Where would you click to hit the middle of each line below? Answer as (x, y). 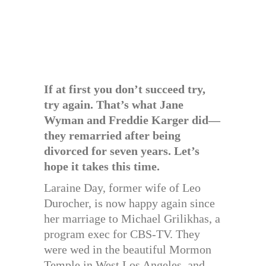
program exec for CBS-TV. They (122, 234)
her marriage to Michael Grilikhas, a (132, 218)
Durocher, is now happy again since (129, 203)
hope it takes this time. (102, 166)
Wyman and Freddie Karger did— (132, 120)
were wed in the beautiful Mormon (128, 249)
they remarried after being (112, 135)
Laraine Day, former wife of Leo (122, 188)
